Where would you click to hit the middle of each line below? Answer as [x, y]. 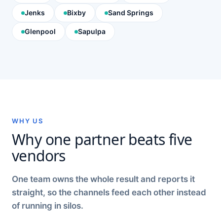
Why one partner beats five [102, 139]
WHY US [28, 121]
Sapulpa [92, 31]
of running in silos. [48, 206]
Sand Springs [131, 13]
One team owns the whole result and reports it [103, 179]
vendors [39, 156]
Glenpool [40, 31]
